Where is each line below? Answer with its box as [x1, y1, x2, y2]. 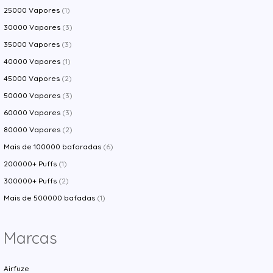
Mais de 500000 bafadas [4, 193, 96, 202]
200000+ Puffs [4, 158, 57, 168]
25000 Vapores [4, 5, 60, 15]
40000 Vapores [4, 56, 61, 66]
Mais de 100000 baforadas [4, 141, 102, 151]
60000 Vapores [4, 107, 61, 117]
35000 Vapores [4, 39, 60, 49]
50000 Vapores [4, 90, 61, 100]
